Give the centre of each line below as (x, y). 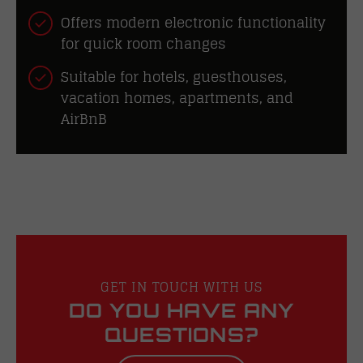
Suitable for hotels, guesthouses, (174, 76)
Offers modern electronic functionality (193, 22)
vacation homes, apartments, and (177, 97)
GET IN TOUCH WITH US (181, 286)
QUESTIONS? (181, 334)
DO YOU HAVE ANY (181, 310)
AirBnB (84, 118)
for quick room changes (143, 43)
